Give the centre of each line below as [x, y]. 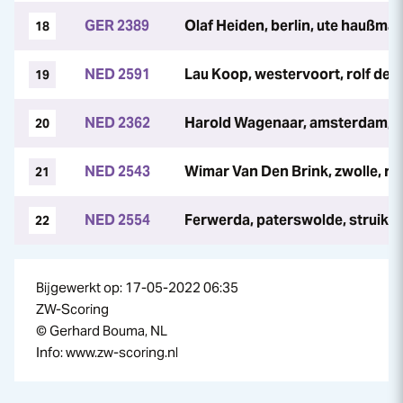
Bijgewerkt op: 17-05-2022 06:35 [137, 287]
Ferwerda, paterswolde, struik [287, 220]
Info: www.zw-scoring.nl [107, 352]
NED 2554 [117, 220]
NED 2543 [117, 171]
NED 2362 [117, 123]
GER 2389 [117, 26]
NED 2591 [117, 74]
